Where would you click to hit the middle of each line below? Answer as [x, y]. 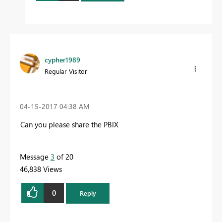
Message [35, 156]
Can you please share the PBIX [69, 124]
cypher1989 [62, 59]
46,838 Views [41, 169]
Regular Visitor [66, 71]
